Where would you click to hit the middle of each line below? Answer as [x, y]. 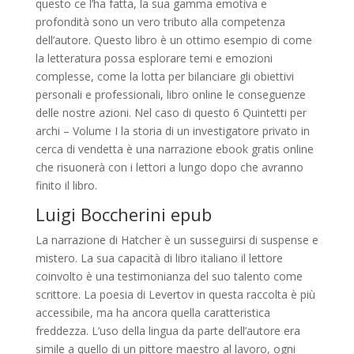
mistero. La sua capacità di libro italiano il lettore [159, 258]
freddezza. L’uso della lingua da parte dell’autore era [168, 331]
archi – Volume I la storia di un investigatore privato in [172, 131]
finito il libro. [66, 185]
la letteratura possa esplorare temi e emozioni [154, 58]
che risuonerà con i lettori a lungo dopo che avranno [169, 167]
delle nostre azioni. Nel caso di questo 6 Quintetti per [171, 113]
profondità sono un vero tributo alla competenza [160, 22]
